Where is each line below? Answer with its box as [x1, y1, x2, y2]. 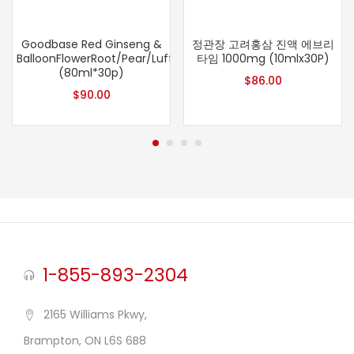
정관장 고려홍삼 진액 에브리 [191, 36, 334, 52]
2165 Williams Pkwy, [43, 307, 147, 323]
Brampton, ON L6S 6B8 [24, 333, 146, 348]
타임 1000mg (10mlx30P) [196, 51, 330, 66]
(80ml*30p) [58, 65, 124, 81]
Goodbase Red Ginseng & [21, 36, 162, 52]
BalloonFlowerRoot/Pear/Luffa [17, 51, 180, 66]
